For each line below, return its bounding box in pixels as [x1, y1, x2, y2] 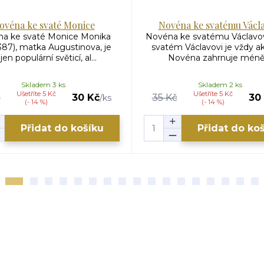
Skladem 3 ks [21, 80, 65, 89]
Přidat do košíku [21, 122, 104, 134]
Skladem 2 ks [198, 80, 242, 89]
